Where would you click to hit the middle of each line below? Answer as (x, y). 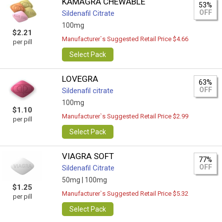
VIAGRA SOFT (88, 156)
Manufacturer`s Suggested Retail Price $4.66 (125, 39)
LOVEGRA (80, 79)
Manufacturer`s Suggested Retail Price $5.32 (125, 194)
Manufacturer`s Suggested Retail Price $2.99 (125, 116)
